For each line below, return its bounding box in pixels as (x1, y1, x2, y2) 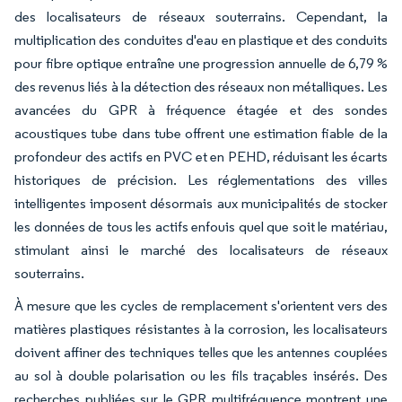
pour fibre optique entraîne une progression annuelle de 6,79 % (14, 54, 388, 72)
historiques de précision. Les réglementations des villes (14, 170, 388, 188)
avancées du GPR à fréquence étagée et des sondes (14, 100, 388, 118)
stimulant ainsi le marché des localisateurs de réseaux (14, 240, 388, 258)
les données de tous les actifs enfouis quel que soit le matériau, (14, 217, 388, 235)
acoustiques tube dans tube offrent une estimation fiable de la (14, 124, 388, 142)
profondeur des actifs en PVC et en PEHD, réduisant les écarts (14, 147, 388, 165)
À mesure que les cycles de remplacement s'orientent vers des (14, 296, 388, 314)
